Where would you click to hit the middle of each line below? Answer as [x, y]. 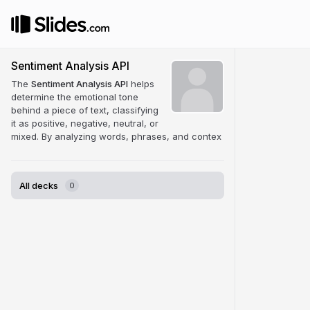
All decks [39, 185]
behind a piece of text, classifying [85, 110]
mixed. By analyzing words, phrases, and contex [116, 136]
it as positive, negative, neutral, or [85, 123]
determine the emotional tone [75, 97]
